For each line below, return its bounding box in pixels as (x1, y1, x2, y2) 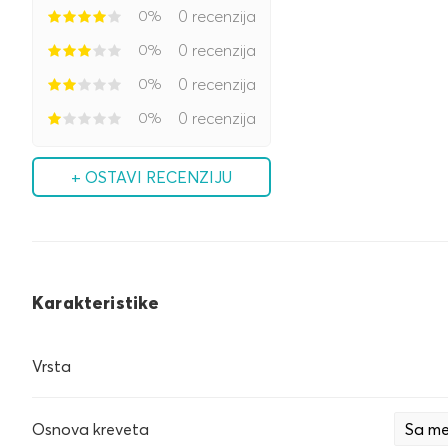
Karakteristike (32, 291, 160, 314)
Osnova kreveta (32, 419, 149, 439)
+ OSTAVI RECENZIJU (70, 167, 232, 187)
